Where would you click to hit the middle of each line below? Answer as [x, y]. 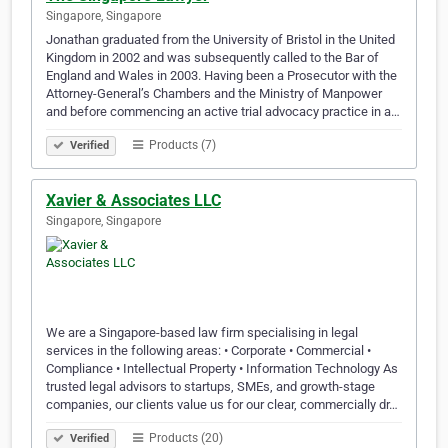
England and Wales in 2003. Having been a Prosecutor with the [221, 76]
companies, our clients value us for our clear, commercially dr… [222, 405]
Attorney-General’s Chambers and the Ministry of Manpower [214, 94]
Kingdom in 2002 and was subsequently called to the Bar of [212, 58]
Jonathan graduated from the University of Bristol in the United [220, 40]
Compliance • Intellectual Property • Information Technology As [222, 369]
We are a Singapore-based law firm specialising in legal [202, 333]
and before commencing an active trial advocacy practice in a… [223, 112]
